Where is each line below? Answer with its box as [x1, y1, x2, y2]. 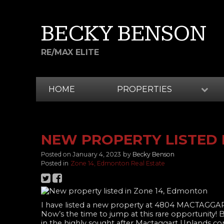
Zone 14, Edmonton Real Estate [70, 159, 165, 167]
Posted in [41, 159, 68, 167]
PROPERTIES [117, 84, 172, 94]
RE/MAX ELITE [41, 47, 99, 57]
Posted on [41, 150, 72, 158]
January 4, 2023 [72, 150, 121, 158]
